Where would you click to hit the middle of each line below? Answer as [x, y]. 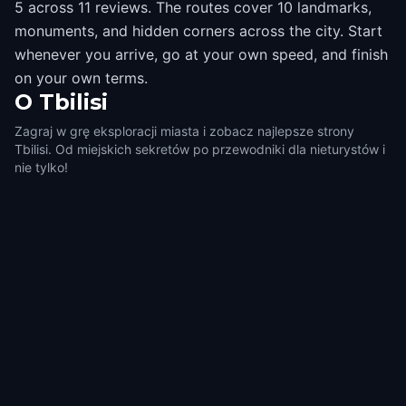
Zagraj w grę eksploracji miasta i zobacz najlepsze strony [184, 131]
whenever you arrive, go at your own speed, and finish [201, 54]
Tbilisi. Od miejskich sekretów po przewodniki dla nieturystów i [200, 149]
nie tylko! [41, 167]
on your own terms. [81, 78]
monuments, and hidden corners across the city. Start [198, 31]
